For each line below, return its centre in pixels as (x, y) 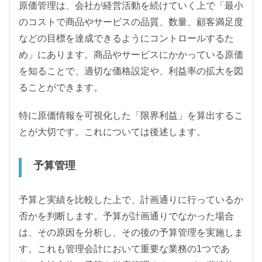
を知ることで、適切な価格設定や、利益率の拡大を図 (131, 71)
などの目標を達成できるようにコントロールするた (126, 38)
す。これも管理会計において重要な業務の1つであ (124, 249)
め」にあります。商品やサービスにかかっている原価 (131, 54)
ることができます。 (61, 87)
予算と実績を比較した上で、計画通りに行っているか (131, 199)
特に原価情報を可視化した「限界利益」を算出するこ (131, 115)
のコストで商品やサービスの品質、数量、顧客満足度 (131, 22)
